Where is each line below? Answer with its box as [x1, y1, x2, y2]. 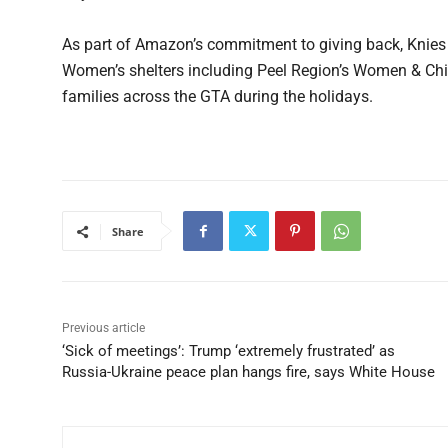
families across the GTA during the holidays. [62, 87, 373, 107]
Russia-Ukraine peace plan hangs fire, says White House [62, 363, 435, 382]
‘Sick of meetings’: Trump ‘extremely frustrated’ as [62, 342, 395, 361]
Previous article [62, 321, 145, 336]
